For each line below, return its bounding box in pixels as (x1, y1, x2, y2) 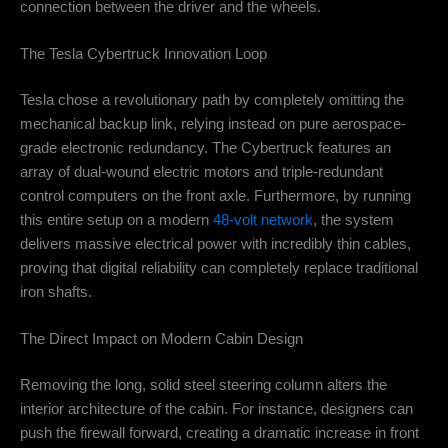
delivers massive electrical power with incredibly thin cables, (20, 236, 411, 253)
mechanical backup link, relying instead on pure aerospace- (20, 116, 406, 133)
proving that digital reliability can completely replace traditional (20, 260, 418, 277)
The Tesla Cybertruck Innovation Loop (20, 46, 267, 63)
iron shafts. (20, 284, 92, 301)
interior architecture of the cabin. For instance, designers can (20, 401, 413, 418)
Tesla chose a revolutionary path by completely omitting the (20, 92, 404, 109)
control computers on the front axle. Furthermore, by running (20, 188, 411, 205)
